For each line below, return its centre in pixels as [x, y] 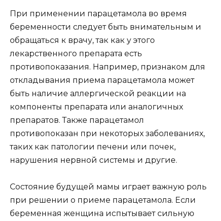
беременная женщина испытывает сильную [102, 213]
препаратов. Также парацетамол [77, 120]
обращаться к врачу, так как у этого [82, 40]
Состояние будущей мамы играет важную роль [108, 186]
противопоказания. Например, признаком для [108, 67]
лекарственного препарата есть [76, 53]
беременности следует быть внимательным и [106, 27]
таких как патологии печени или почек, [93, 147]
